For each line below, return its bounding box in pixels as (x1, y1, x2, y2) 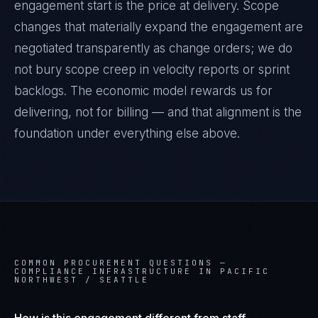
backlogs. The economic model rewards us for (14, 84, 273, 98)
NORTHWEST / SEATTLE (14, 275, 149, 285)
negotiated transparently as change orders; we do (14, 41, 292, 55)
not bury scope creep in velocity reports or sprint (14, 62, 290, 77)
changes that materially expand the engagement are (14, 20, 303, 34)
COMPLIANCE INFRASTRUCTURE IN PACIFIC (14, 266, 270, 276)
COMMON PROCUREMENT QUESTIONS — (14, 258, 227, 268)
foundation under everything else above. (14, 126, 240, 141)
